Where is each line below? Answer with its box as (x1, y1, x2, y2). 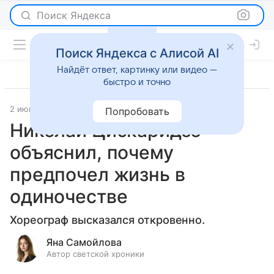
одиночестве (10, 185, 128, 207)
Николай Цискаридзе (10, 119, 202, 141)
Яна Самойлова (46, 236, 122, 248)
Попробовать (105, 105, 169, 117)
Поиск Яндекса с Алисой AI (55, 46, 219, 61)
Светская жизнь (67, 104, 130, 114)
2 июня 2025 (10, 104, 60, 114)
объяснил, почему (10, 141, 174, 163)
